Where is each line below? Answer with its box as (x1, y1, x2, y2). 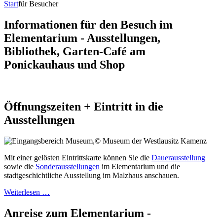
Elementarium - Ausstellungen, (4, 32, 160, 45)
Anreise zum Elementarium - (4, 206, 151, 220)
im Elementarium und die (100, 162, 180, 171)
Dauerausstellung (151, 153, 205, 162)
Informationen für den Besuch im (4, 18, 173, 32)
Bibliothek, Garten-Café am (4, 45, 146, 58)
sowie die (4, 162, 36, 171)
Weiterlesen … (4, 187, 50, 196)
